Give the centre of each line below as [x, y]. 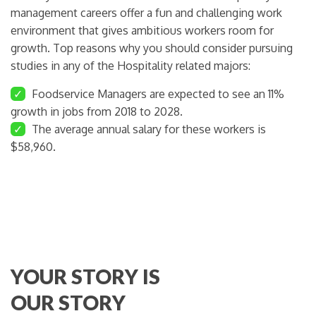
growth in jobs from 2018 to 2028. [97, 111]
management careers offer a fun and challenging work [146, 12]
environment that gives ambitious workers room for [142, 30]
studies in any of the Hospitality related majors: [130, 65]
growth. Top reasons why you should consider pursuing [152, 48]
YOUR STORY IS [85, 277]
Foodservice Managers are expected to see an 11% [157, 93]
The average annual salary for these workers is [147, 129]
